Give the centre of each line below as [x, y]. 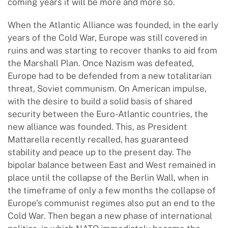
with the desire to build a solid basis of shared [100, 101]
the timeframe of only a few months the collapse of [112, 190]
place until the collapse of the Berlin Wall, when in [108, 178]
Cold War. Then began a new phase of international [110, 216]
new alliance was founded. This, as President [97, 127]
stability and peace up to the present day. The [99, 152]
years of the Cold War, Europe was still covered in [107, 38]
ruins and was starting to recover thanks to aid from [112, 50]
